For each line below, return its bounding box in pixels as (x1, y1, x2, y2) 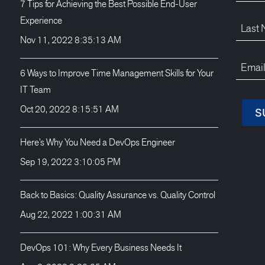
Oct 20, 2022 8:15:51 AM (20, 102, 119, 115)
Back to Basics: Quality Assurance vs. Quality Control (20, 188, 215, 201)
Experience (20, 14, 62, 27)
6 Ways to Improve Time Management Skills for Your (20, 66, 214, 79)
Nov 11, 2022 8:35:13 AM (20, 33, 121, 46)
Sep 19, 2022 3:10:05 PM (20, 155, 121, 168)
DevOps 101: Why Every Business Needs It (20, 241, 182, 254)
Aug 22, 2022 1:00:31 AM (20, 208, 121, 221)
